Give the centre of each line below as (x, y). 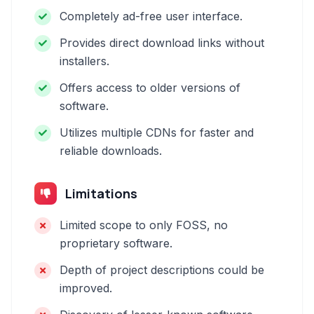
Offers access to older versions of (150, 88)
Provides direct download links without (162, 43)
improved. (86, 288)
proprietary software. (116, 243)
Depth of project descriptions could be (162, 270)
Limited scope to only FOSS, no (144, 225)
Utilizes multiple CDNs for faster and (157, 132)
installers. (84, 61)
